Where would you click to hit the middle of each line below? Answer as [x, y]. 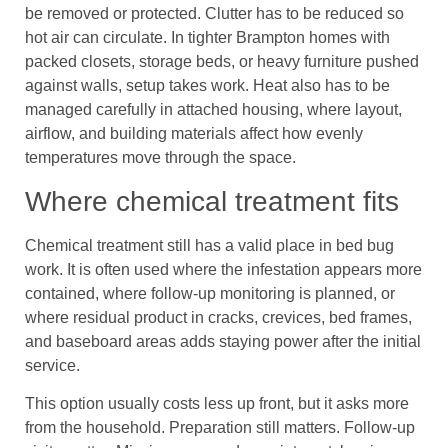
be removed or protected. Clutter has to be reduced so [214, 14]
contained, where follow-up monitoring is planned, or [210, 293]
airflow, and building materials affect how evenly [194, 134]
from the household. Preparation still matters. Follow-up [220, 428]
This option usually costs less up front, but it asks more [217, 404]
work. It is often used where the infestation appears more [223, 269]
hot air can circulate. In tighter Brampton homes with [207, 38]
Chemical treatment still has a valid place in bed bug [209, 245]
